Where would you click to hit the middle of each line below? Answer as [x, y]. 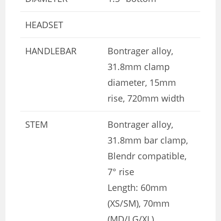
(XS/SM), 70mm [139, 203]
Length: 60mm [138, 187]
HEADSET [44, 24]
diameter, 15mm [142, 82]
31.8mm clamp [139, 66]
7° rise [121, 171]
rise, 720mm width [146, 98]
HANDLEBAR [51, 51]
